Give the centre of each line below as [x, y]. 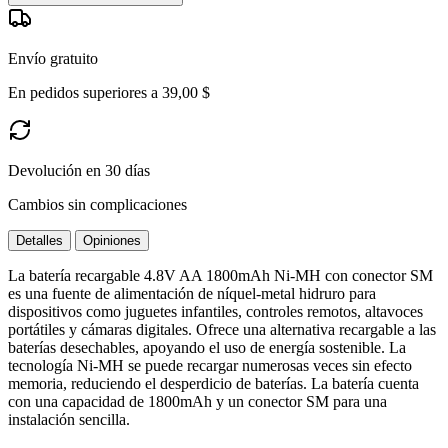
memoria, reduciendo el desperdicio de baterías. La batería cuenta [213, 383]
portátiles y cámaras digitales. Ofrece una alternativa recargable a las [222, 329]
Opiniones [112, 240]
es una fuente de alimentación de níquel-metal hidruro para [192, 293]
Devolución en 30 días [79, 170]
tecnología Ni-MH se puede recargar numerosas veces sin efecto [210, 365]
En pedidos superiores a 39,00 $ [109, 92]
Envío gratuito [53, 58]
